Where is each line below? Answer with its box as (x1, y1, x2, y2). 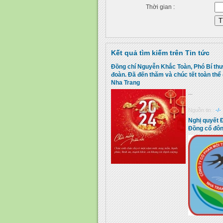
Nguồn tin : (188, 107, 216, 113)
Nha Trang (111, 79, 140, 86)
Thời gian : (146, 3, 175, 10)
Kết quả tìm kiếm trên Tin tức (111, 49, 210, 57)
